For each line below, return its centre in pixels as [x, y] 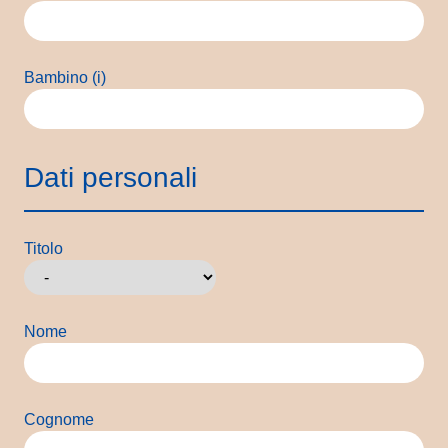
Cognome [59, 420]
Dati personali [110, 178]
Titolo [43, 249]
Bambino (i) [65, 78]
